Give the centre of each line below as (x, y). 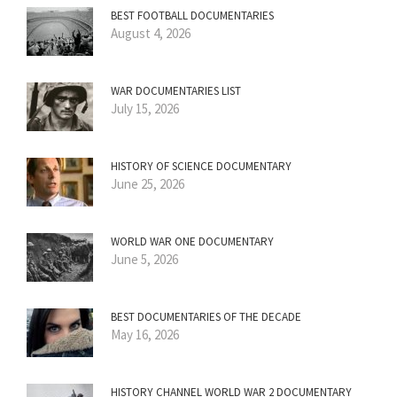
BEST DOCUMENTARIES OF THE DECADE (206, 316)
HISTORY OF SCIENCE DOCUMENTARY (201, 166)
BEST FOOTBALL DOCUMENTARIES (192, 15)
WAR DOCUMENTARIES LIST (176, 90)
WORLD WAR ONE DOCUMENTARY (192, 241)
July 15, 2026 (145, 108)
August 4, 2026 (151, 33)
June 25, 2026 (148, 183)
